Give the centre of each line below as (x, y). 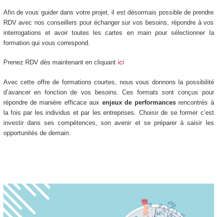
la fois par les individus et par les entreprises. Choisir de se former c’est (108, 112)
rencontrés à (195, 102)
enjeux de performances (139, 102)
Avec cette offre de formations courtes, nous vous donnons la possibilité (108, 82)
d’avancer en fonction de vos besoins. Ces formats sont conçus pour (108, 92)
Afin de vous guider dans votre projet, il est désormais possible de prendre (108, 12)
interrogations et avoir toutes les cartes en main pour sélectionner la (108, 32)
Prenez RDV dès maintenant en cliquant (59, 62)
